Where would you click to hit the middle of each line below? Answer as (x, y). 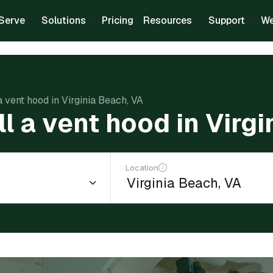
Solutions (63, 20)
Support (226, 20)
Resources (168, 20)
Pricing (118, 20)
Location (142, 168)
